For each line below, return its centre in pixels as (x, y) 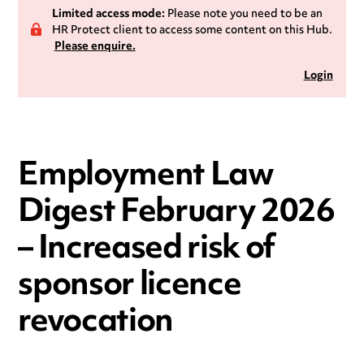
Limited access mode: (108, 14)
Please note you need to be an (243, 14)
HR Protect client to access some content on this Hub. (192, 30)
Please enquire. (95, 47)
